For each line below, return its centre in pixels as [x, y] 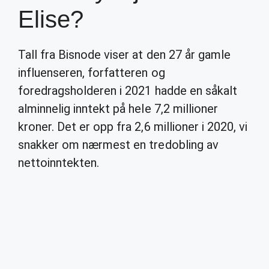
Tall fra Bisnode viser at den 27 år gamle [124, 55]
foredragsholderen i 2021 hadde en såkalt [128, 91]
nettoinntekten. [59, 163]
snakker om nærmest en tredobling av [118, 145]
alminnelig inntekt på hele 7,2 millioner [118, 109]
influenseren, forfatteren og [92, 73]
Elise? [51, 19]
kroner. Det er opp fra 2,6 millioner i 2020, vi [133, 127]
